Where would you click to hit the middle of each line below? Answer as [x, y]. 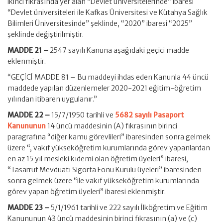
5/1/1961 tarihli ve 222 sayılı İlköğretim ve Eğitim [129, 208]
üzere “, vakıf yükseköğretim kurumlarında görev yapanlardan [109, 148]
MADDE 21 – [29, 50]
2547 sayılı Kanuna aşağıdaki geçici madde [119, 50]
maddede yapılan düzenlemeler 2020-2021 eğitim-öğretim [104, 88]
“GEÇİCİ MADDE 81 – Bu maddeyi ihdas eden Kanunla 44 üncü [108, 77]
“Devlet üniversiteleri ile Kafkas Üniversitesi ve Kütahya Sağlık [108, 12]
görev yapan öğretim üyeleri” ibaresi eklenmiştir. [87, 192]
